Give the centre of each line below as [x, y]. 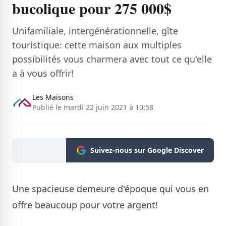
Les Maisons [53, 97]
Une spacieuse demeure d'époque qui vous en [110, 189]
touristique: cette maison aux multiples [97, 45]
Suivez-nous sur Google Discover [147, 150]
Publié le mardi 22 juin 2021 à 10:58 [93, 107]
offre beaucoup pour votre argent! [85, 205]
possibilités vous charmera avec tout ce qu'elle [112, 59]
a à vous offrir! [43, 73]
